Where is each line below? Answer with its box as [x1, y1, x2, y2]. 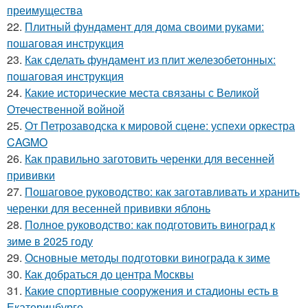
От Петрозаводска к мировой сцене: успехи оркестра [25, 117, 295, 133]
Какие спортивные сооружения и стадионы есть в [25, 282, 278, 298]
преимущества [7, 1, 82, 18]
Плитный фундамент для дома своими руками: [25, 18, 264, 34]
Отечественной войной [7, 100, 124, 117]
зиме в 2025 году [7, 232, 93, 249]
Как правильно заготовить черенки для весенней [25, 150, 274, 166]
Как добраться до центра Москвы [25, 265, 194, 282]
